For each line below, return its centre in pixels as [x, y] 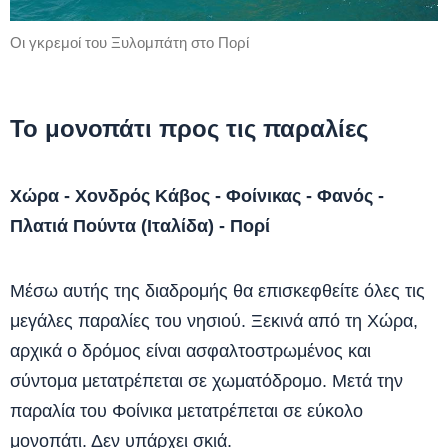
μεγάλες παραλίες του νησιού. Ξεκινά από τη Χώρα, [214, 321]
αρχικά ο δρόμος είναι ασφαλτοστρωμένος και [190, 351]
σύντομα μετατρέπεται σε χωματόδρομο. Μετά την [206, 381]
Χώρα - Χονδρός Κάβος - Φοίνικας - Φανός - [197, 196]
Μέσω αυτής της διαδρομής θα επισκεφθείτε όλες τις [217, 291]
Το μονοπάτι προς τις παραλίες [189, 128]
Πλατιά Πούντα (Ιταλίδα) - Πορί [140, 226]
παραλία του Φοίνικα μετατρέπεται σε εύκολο [186, 411]
